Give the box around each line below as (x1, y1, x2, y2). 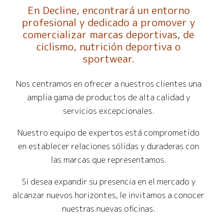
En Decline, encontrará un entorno (27, 2, 190, 17)
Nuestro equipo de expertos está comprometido (17, 127, 200, 138)
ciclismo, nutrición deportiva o (36, 39, 181, 54)
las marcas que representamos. (50, 154, 167, 165)
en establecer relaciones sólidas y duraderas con (18, 140, 199, 152)
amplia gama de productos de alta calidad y (27, 92, 190, 103)
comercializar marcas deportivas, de (23, 27, 194, 42)
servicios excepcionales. (62, 105, 155, 116)
